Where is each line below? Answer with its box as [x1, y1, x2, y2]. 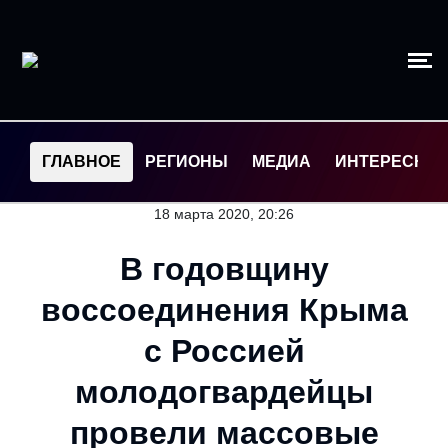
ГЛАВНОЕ [42, 153, 121, 170]
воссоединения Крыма [40, 292, 408, 328]
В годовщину [119, 251, 329, 287]
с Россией [143, 333, 305, 369]
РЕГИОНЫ [145, 153, 228, 170]
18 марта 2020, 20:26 [154, 206, 294, 222]
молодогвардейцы [75, 374, 373, 410]
